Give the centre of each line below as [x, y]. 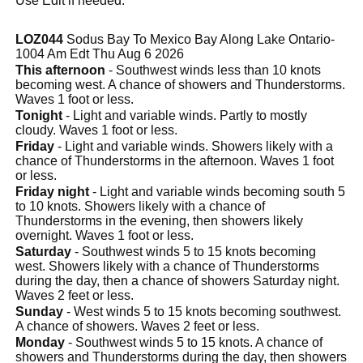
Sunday [39, 311]
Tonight [39, 115]
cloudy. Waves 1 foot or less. [96, 130]
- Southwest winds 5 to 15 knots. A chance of [194, 342]
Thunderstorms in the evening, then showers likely [159, 220]
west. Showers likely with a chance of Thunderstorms [167, 266]
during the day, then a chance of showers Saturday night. [177, 280]
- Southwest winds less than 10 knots [213, 70]
